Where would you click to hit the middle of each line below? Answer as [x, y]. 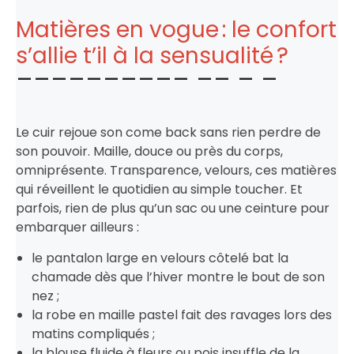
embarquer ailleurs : [79, 227]
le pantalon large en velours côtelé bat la [160, 258]
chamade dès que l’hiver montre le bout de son [178, 277]
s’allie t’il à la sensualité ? [152, 55]
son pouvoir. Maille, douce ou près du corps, [149, 151]
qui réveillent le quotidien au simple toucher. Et [159, 189]
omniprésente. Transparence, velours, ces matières [176, 170]
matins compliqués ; [93, 333]
